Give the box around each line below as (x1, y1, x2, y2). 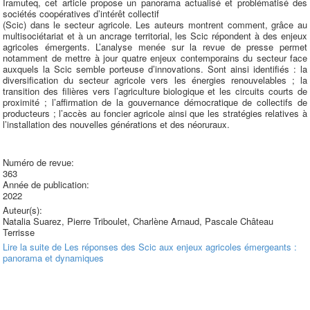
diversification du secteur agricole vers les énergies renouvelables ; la (3, 73, 307, 86)
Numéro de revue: (3, 156, 77, 169)
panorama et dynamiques (3, 251, 104, 264)
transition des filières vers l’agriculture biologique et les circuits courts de (3, 84, 307, 98)
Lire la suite (3, 240, 49, 253)
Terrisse (3, 226, 35, 239)
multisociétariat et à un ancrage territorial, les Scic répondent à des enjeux (3, 29, 307, 42)
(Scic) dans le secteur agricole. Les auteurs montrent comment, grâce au (3, 18, 307, 31)
